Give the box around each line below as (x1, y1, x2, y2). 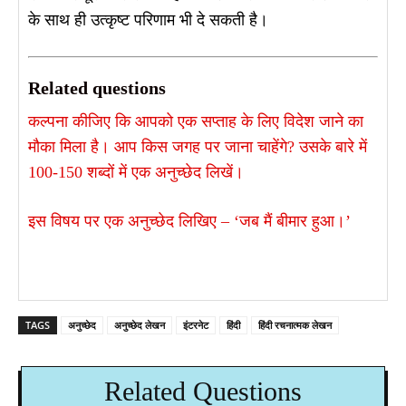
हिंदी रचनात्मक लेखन (258, 318, 332, 333)
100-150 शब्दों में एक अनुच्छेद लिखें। (28, 163, 244, 182)
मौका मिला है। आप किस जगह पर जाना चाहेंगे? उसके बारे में (28, 138, 367, 157)
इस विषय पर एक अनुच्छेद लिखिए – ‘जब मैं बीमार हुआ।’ (28, 212, 351, 231)
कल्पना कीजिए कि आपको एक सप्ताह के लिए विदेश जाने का (28, 112, 363, 131)
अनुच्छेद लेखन (114, 318, 165, 333)
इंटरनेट (183, 318, 208, 333)
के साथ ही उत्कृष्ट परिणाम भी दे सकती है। (28, 11, 268, 30)
